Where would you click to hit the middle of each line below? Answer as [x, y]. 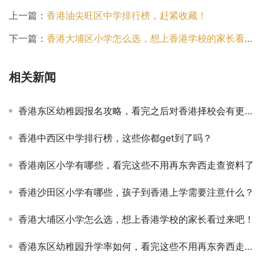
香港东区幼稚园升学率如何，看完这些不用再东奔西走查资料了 [131, 246]
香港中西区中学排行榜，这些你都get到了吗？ [115, 138]
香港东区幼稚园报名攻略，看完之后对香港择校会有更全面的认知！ [131, 110]
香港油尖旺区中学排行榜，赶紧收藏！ [127, 15]
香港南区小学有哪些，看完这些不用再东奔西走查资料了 [136, 165]
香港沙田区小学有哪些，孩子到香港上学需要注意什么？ [136, 192]
